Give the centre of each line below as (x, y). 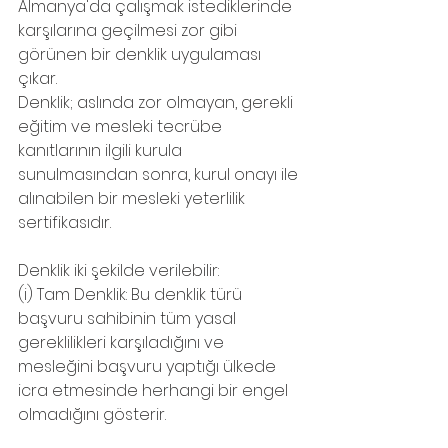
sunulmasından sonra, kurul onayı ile (160, 175)
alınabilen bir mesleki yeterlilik (133, 199)
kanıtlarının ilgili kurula (102, 151)
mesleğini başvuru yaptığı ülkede (149, 367)
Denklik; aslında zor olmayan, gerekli (157, 103)
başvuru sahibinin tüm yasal (129, 319)
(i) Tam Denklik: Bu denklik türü (132, 295)
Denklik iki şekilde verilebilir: (118, 271)
